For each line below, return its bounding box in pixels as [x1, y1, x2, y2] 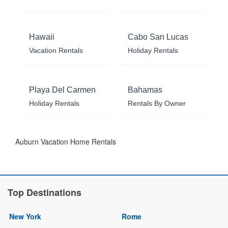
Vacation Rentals [29, 46, 83, 55]
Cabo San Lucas [128, 33, 188, 42]
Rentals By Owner [128, 99, 186, 108]
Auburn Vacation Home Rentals [15, 136, 116, 147]
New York [9, 211, 41, 222]
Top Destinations [8, 186, 81, 199]
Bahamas [128, 85, 162, 95]
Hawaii [29, 33, 54, 42]
